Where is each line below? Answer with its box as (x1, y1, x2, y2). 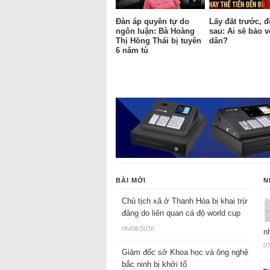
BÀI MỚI (116, 177, 146, 184)
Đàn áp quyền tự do (116, 16, 189, 26)
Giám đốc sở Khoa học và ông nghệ (122, 248, 248, 257)
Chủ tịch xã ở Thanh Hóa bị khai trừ (122, 196, 248, 206)
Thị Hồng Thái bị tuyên (116, 36, 201, 45)
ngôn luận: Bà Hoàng (116, 26, 195, 36)
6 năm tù (116, 45, 148, 55)
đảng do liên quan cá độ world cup (122, 209, 240, 218)
